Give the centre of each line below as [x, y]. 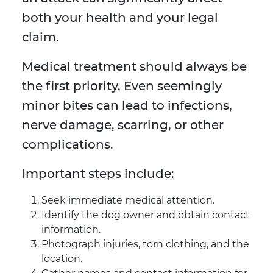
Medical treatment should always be [134, 67]
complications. [68, 145]
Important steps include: [98, 174]
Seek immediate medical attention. [128, 200]
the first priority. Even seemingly [122, 86]
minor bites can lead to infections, [127, 106]
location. [62, 259]
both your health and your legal [120, 18]
